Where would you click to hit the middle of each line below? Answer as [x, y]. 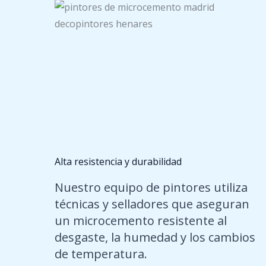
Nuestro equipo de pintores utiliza [151, 187]
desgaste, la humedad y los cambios [155, 237]
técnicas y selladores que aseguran [152, 204]
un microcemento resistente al [141, 221]
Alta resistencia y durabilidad [118, 161]
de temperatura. [101, 254]
